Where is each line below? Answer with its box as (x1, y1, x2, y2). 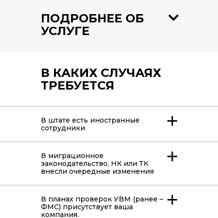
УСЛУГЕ (41, 24, 90, 38)
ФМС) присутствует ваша (41, 202, 133, 212)
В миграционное (41, 151, 104, 161)
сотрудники (41, 124, 85, 133)
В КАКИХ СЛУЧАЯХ (41, 66, 161, 80)
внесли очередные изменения (41, 167, 154, 176)
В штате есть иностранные (41, 116, 140, 125)
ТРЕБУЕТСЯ (41, 78, 114, 93)
